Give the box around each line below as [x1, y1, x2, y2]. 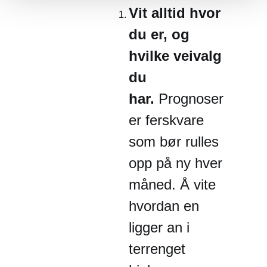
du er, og [129, 26, 190, 42]
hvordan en [129, 198, 199, 214]
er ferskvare [129, 112, 204, 128]
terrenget [129, 241, 185, 257]
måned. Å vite [129, 176, 216, 193]
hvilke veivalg [129, 48, 222, 64]
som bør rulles [129, 133, 219, 150]
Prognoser [154, 91, 223, 107]
